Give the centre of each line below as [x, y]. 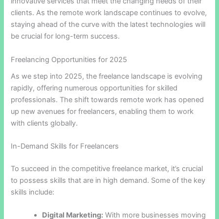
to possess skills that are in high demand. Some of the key [108, 180]
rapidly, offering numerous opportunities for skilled [94, 88]
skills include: [33, 192]
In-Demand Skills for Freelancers [65, 146]
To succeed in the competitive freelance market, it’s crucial [107, 168]
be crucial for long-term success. [66, 36]
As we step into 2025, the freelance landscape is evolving [107, 76]
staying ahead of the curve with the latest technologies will [108, 25]
